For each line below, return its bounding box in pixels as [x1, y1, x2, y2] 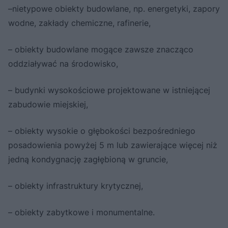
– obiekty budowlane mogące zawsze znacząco [8, 44, 193, 55]
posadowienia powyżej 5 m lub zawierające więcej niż [8, 140, 217, 151]
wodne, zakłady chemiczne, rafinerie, [8, 18, 151, 28]
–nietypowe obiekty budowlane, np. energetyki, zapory [8, 4, 220, 14]
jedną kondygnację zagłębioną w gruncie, [8, 154, 168, 165]
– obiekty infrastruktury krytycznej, [8, 181, 143, 191]
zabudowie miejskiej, [8, 99, 88, 110]
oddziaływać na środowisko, [8, 59, 118, 69]
